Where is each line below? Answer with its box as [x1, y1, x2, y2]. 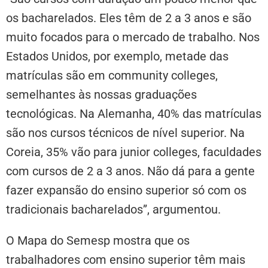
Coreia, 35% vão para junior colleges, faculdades [6, 144, 261, 159]
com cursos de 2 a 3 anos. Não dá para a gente [6, 163, 255, 178]
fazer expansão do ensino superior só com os [6, 182, 246, 197]
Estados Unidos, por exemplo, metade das [6, 48, 229, 63]
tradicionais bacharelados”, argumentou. [6, 202, 221, 217]
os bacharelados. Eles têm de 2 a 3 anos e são [6, 10, 251, 25]
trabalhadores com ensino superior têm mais [6, 252, 245, 267]
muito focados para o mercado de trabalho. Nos [6, 29, 260, 44]
